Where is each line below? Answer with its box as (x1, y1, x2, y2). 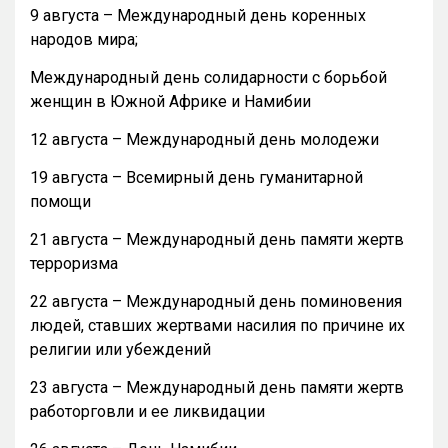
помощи (30, 191, 91, 211)
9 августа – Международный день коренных (30, 5, 366, 25)
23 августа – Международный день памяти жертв (30, 377, 404, 397)
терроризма (30, 253, 118, 273)
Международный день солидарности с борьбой (30, 67, 387, 87)
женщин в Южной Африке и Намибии (30, 91, 311, 111)
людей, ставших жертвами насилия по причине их (30, 315, 405, 335)
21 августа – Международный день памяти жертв (30, 229, 404, 249)
